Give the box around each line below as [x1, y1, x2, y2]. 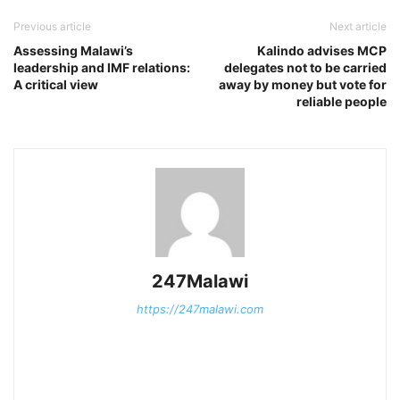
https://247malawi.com [137, 302, 263, 317]
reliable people [296, 94, 387, 110]
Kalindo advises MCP [257, 43, 387, 59]
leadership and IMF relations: [13, 60, 190, 76]
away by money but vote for [219, 77, 387, 93]
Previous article [13, 20, 91, 34]
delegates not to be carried [224, 60, 387, 76]
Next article [329, 20, 387, 34]
